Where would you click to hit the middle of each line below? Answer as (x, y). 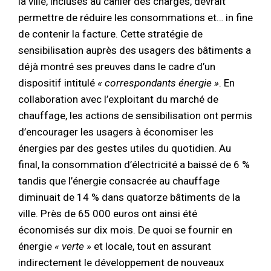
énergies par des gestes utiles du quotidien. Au (125, 148)
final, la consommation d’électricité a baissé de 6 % (134, 165)
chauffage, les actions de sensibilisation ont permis (135, 116)
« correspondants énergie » (158, 83)
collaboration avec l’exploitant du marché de (118, 99)
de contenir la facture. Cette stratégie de (110, 34)
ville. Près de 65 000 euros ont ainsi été (108, 214)
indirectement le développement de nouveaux (121, 263)
